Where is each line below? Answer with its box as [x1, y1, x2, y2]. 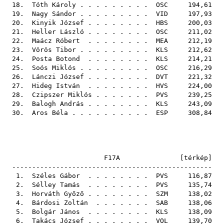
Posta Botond [32, 55, 80, 62]
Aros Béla [32, 109, 68, 116]
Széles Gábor [32, 172, 80, 179]
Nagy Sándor [32, 10, 76, 17]
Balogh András [32, 100, 84, 107]
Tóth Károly [32, 1, 76, 8]
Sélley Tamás [32, 181, 80, 188]
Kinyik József [32, 19, 84, 26]
